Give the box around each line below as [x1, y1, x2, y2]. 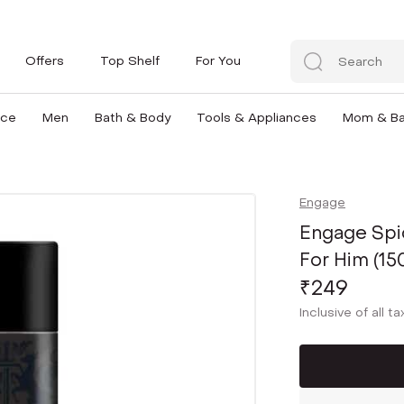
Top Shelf [100, 51, 160, 69]
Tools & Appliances [196, 109, 317, 126]
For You [196, 51, 241, 69]
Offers [25, 51, 64, 69]
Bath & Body [94, 109, 170, 126]
